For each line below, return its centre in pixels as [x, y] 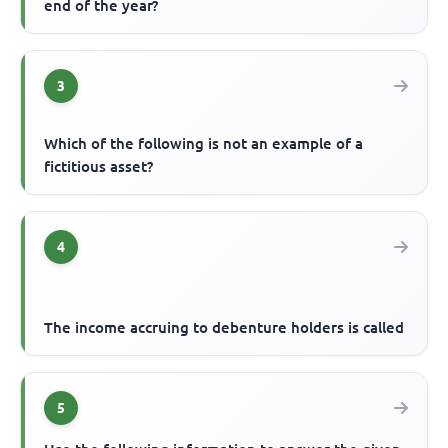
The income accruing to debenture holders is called [224, 327]
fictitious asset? [99, 166]
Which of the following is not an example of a [204, 143]
